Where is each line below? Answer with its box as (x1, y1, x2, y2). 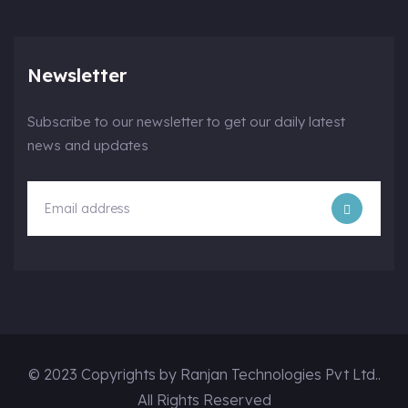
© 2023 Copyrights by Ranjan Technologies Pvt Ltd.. (27, 365, 381, 384)
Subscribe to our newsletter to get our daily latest (27, 113, 345, 131)
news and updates (27, 137, 148, 155)
